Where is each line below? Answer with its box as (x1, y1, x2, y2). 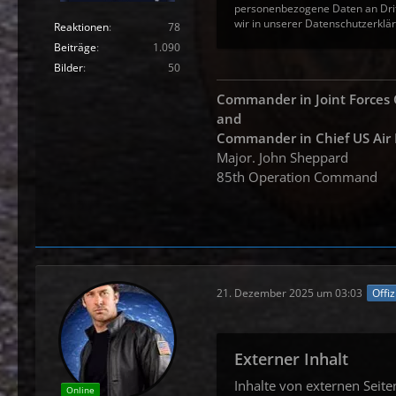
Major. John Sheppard (217, 148, 348, 167)
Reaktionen (54, 19, 109, 34)
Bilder (54, 59, 83, 75)
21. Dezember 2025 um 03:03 (217, 285, 362, 301)
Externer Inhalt (234, 348, 348, 370)
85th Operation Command (217, 168, 377, 187)
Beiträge (54, 39, 96, 55)
